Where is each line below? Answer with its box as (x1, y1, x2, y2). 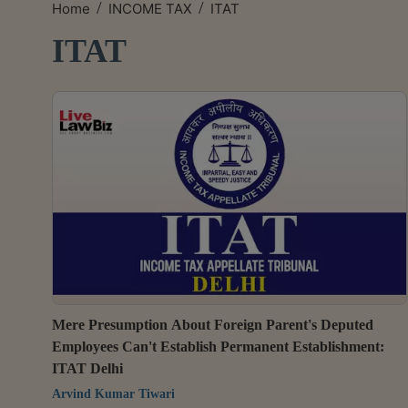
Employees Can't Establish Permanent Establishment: (52, 338, 384, 354)
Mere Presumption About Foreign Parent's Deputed (52, 316, 373, 332)
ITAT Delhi (52, 360, 123, 376)
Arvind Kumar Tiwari (52, 386, 182, 401)
